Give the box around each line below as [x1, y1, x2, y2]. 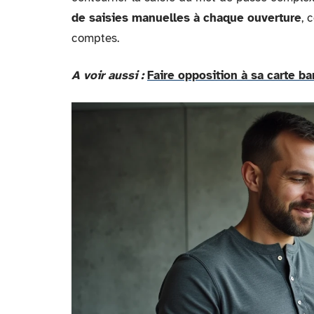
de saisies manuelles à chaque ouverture [71, 11, 301, 25]
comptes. [71, 31, 119, 46]
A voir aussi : [71, 68, 144, 83]
